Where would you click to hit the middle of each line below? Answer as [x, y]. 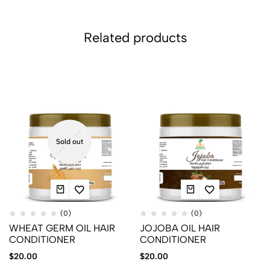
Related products [135, 37]
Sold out [70, 141]
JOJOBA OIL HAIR [180, 228]
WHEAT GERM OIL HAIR [62, 228]
